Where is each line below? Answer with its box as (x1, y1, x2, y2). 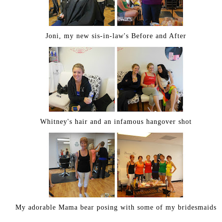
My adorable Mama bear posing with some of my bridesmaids (15, 203, 217, 211)
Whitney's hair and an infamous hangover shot (40, 117, 192, 125)
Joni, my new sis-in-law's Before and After (46, 31, 186, 40)
